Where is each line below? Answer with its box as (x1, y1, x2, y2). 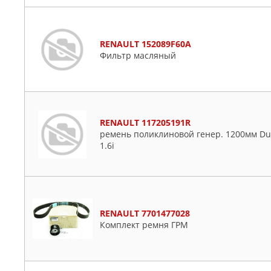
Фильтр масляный (100, 49, 176, 61)
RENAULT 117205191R (100, 117, 191, 128)
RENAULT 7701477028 (100, 207, 190, 219)
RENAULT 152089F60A (100, 38, 191, 50)
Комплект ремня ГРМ (100, 218, 188, 230)
